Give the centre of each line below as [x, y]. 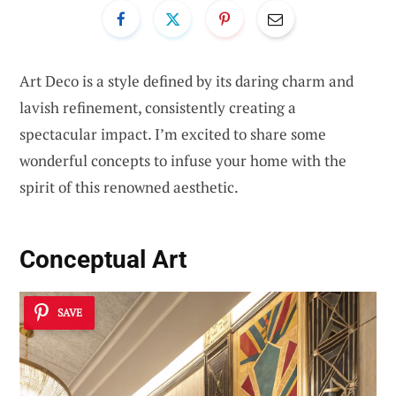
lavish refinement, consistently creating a [158, 107]
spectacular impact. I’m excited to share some [173, 133]
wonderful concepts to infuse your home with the [183, 160]
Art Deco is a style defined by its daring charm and [187, 80]
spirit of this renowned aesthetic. [129, 187]
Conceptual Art [103, 260]
